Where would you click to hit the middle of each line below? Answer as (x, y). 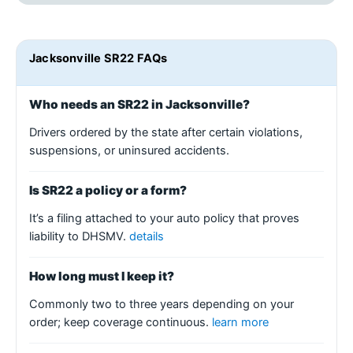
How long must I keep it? (102, 276)
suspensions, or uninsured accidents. (129, 150)
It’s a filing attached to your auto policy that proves (164, 218)
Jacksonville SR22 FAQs (98, 58)
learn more (240, 322)
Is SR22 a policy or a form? (108, 190)
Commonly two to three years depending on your (162, 304)
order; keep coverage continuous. (121, 322)
